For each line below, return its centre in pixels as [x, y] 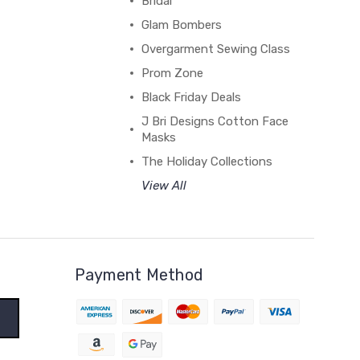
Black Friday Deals [191, 97]
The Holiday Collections [207, 162]
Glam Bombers [181, 25]
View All [164, 186]
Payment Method [139, 275]
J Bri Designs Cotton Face [215, 121]
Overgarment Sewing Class [215, 49]
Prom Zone [172, 73]
